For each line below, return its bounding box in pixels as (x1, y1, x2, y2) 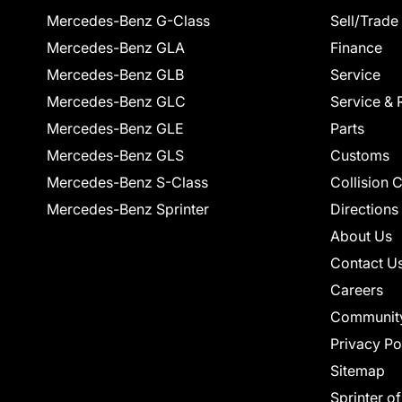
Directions (330, 200, 398, 218)
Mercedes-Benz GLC (47, 92, 186, 110)
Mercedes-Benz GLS (47, 146, 184, 164)
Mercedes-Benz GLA (47, 39, 185, 57)
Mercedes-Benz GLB (47, 66, 184, 83)
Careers (330, 281, 383, 299)
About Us (330, 227, 392, 245)
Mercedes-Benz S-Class (47, 173, 208, 191)
